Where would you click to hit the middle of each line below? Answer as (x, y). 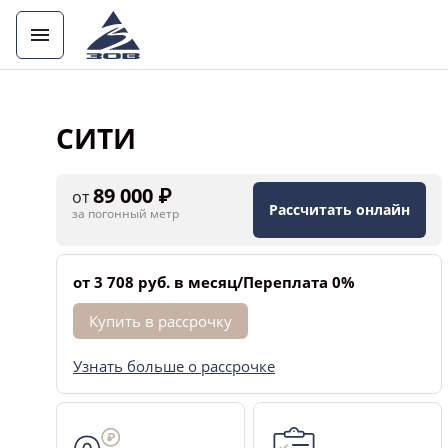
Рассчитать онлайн (339, 209)
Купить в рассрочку (160, 320)
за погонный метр (125, 213)
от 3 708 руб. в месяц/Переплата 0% (214, 282)
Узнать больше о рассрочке (174, 366)
